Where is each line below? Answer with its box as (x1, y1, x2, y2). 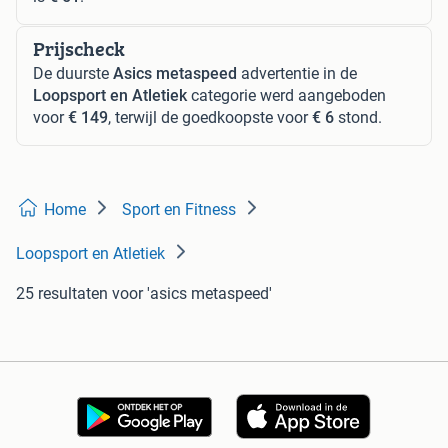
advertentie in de (237, 64, 357, 83)
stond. (334, 108, 382, 127)
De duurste (33, 64, 113, 83)
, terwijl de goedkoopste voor (108, 108, 312, 127)
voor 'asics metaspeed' (112, 284, 272, 303)
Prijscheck (33, 34, 125, 63)
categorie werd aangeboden (187, 86, 386, 105)
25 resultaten (16, 284, 108, 303)
